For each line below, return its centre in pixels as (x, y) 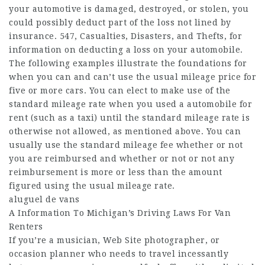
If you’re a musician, (56, 240)
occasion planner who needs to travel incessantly (119, 254)
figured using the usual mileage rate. (92, 186)
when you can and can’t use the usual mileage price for (132, 77)
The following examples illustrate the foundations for (128, 63)
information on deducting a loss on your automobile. (126, 50)
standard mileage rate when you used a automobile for (130, 104)
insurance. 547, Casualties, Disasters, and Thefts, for (125, 36)
